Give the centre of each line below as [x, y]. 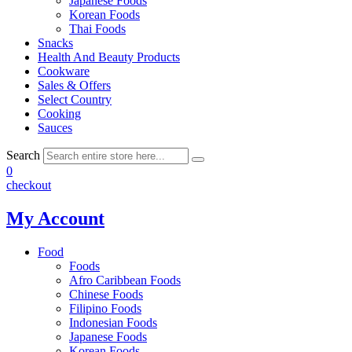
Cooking [59, 114]
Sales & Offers [74, 85]
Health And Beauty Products [109, 57]
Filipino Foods [105, 308]
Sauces [55, 128]
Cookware [64, 71]
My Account [55, 218]
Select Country [75, 99]
